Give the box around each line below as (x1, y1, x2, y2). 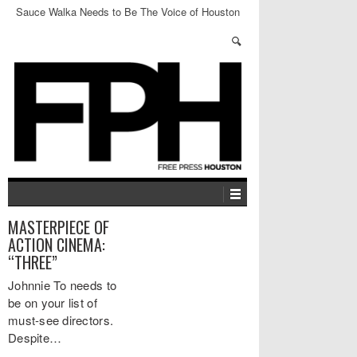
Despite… (8, 329, 62, 346)
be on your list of (8, 294, 97, 311)
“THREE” (8, 250, 57, 274)
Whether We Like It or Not (68, 18, 187, 33)
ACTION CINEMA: (8, 233, 105, 257)
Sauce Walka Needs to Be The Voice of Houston (15, 4, 240, 19)
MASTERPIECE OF (8, 215, 109, 239)
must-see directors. (8, 312, 114, 328)
